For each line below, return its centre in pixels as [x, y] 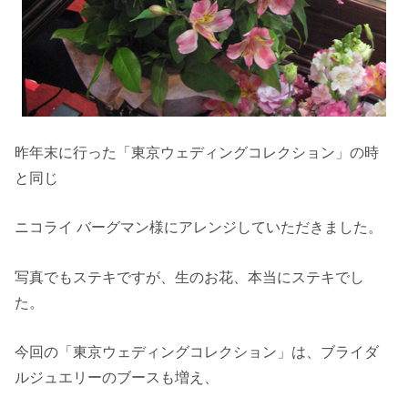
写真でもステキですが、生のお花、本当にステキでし [190, 276]
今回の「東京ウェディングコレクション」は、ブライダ [197, 352]
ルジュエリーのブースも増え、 [117, 377]
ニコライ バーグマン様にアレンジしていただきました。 [199, 227]
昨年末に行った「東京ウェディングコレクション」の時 [197, 153]
